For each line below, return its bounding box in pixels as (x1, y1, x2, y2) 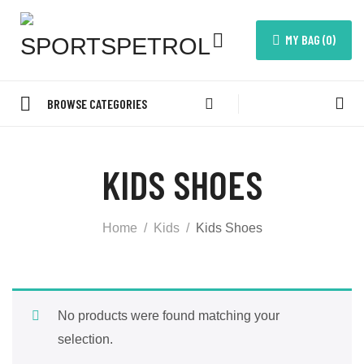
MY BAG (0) (285, 32, 336, 47)
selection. (58, 332, 113, 346)
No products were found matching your (58, 309, 279, 323)
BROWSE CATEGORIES (47, 95, 147, 111)
